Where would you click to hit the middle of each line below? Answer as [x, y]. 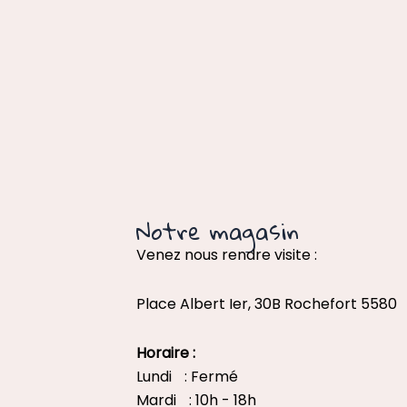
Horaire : [165, 353]
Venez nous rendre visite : [226, 255]
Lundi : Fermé [187, 377]
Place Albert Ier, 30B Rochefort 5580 [266, 304]
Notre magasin [217, 231]
